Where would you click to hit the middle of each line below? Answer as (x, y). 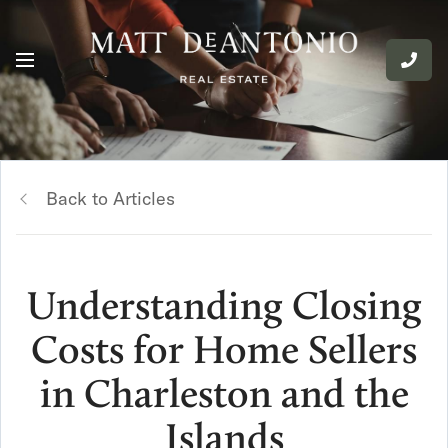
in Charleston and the (224, 394)
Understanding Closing (224, 306)
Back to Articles (110, 198)
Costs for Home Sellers (224, 350)
